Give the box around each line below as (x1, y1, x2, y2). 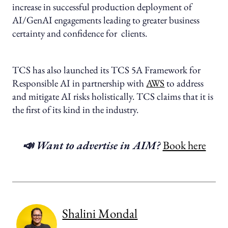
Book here (162, 138, 206, 153)
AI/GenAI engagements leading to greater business (12, 14, 200, 27)
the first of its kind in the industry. (12, 103, 139, 117)
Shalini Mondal (62, 205, 138, 222)
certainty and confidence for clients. (12, 27, 148, 40)
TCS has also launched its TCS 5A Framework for (12, 64, 201, 77)
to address (164, 77, 204, 90)
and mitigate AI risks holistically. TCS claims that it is (12, 90, 214, 103)
